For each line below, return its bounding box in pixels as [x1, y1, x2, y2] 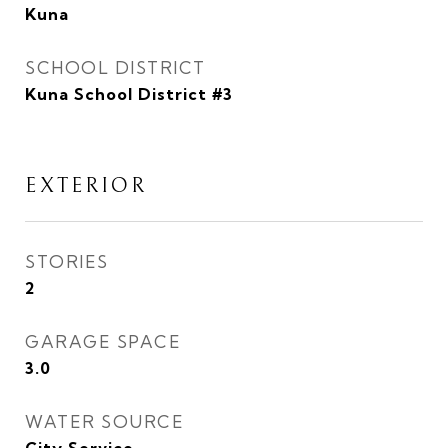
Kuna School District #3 [25, 84, 233, 104]
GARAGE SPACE [25, 331, 181, 352]
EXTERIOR [25, 174, 147, 198]
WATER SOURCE [25, 411, 184, 432]
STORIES [25, 251, 109, 272]
